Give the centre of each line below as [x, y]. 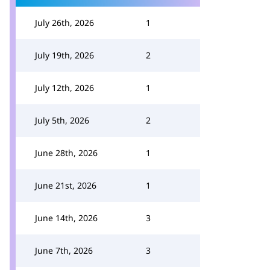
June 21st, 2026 [66, 185]
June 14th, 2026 [66, 218]
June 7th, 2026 [64, 250]
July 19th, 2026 [64, 55]
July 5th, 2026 [62, 120]
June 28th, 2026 [66, 153]
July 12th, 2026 [64, 88]
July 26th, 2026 [64, 23]
